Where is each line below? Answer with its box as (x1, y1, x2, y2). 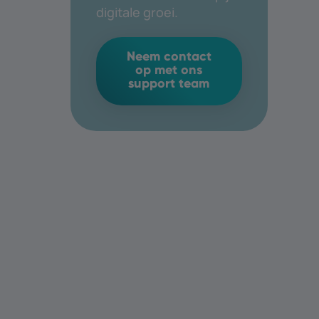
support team (128, 75, 210, 92)
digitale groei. (95, 3, 178, 21)
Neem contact (126, 48, 211, 65)
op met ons (135, 62, 203, 78)
